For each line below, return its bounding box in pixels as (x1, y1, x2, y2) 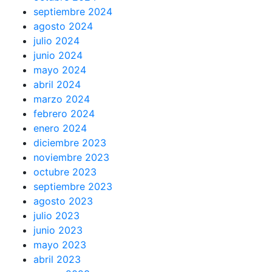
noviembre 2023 (33, 151, 109, 163)
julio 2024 (33, 35, 80, 47)
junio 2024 (33, 49, 83, 61)
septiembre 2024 (33, 5, 112, 18)
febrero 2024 (33, 107, 95, 120)
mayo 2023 (33, 239, 86, 251)
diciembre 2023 (33, 137, 106, 149)
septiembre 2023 (33, 180, 112, 192)
